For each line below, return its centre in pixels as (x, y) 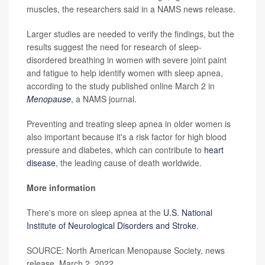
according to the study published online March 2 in (121, 85)
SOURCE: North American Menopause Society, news (126, 250)
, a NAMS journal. (104, 98)
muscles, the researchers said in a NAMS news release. (131, 9)
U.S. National (188, 212)
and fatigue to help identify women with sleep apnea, (125, 72)
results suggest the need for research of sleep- (114, 46)
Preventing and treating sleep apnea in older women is (129, 123)
